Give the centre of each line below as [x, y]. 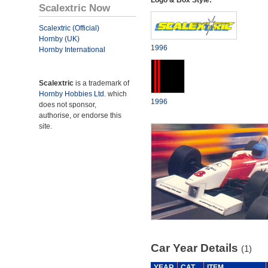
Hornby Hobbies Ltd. [72, 94]
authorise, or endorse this [80, 115]
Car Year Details [196, 248]
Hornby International [72, 50]
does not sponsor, [68, 105]
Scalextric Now [74, 8]
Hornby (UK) [59, 39]
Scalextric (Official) [69, 28]
